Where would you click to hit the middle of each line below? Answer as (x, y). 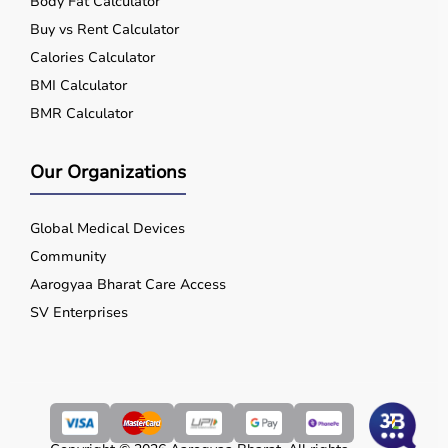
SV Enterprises (79, 312)
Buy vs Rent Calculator (104, 29)
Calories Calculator (92, 57)
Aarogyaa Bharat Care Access (128, 284)
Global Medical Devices (107, 228)
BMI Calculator (78, 85)
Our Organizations (108, 172)
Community (68, 256)
